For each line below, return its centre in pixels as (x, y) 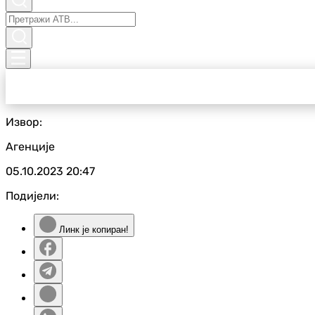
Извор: (24, 122)
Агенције (30, 147)
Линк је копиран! (92, 230)
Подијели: (32, 196)
